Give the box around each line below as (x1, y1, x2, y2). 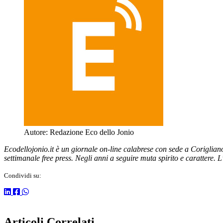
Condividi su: (4, 172, 41, 180)
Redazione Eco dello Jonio (48, 128, 134, 137)
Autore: (24, 128, 48, 137)
